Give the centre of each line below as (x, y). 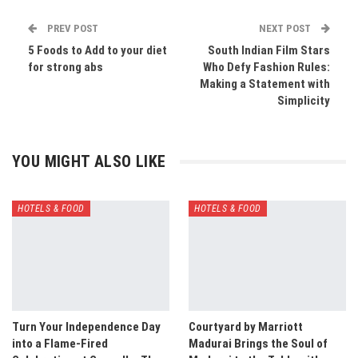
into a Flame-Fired (60, 343)
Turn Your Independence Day (86, 326)
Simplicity (304, 101)
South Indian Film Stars (269, 51)
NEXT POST (286, 29)
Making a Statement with (265, 84)
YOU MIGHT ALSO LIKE (89, 162)
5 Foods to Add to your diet (97, 51)
